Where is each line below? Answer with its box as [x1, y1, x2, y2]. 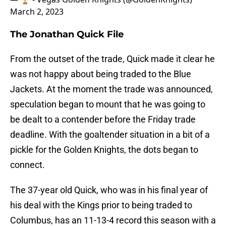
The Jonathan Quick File [10, 29, 124, 40]
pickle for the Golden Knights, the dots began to [10, 144, 198, 155]
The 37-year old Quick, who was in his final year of [10, 185, 208, 196]
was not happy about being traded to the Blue [10, 69, 191, 80]
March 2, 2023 [10, 6, 64, 18]
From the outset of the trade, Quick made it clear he [10, 53, 215, 65]
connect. [10, 159, 45, 171]
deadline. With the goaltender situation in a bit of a [10, 129, 210, 140]
